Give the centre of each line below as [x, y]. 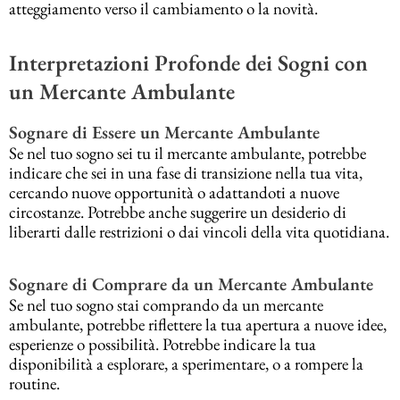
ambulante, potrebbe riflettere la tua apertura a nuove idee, [198, 324]
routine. [34, 383]
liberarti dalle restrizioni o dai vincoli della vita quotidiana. [199, 232]
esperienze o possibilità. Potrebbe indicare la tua [162, 344]
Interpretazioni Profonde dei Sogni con [188, 62]
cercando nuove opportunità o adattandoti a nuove [174, 193]
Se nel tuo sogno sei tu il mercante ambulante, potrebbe [187, 154]
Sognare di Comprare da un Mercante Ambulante [191, 283]
